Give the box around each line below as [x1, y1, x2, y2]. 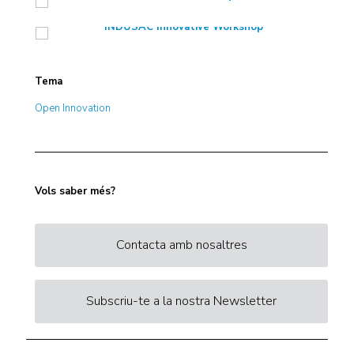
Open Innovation [35, 101, 111, 115]
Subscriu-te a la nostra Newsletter [86, 292, 277, 310]
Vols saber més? [35, 184, 116, 198]
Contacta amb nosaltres [115, 236, 247, 254]
